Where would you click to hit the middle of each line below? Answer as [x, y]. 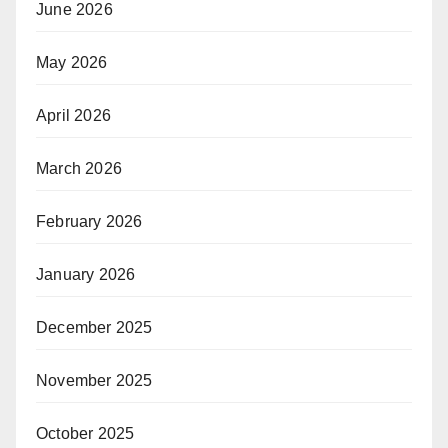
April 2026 [73, 115]
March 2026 [79, 168]
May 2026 [72, 62]
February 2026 [89, 221]
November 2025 [94, 380]
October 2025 [85, 433]
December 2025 [94, 327]
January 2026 [86, 274]
